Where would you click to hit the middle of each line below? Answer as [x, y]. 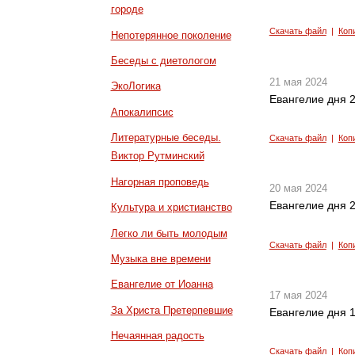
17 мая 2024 [298, 296]
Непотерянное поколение [171, 35]
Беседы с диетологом [163, 61]
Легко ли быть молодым [169, 233]
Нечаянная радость [157, 336]
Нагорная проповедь [160, 181]
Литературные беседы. [166, 138]
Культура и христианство [171, 208]
